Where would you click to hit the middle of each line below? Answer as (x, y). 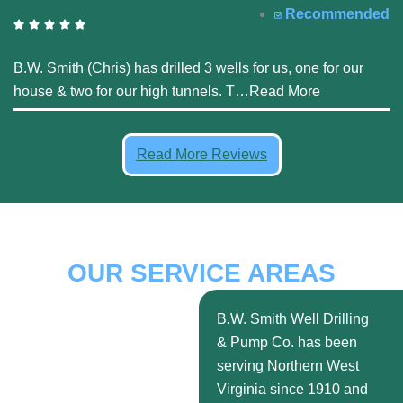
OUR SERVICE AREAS (201, 273)
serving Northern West (288, 366)
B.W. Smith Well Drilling (293, 319)
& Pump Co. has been (287, 343)
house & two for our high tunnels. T (124, 92)
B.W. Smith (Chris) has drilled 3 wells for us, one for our (188, 68)
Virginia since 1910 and (293, 390)
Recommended (337, 14)
